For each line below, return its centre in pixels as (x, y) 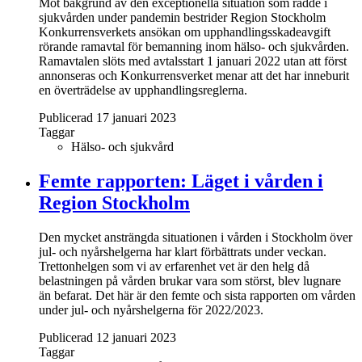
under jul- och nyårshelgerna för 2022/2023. (151, 309)
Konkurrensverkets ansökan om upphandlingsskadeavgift (185, 32)
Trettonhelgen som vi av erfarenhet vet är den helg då (174, 266)
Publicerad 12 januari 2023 (107, 337)
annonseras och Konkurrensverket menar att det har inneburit (194, 76)
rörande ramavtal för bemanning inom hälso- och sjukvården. (194, 47)
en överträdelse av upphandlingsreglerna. (143, 90)
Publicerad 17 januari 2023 (107, 118)
